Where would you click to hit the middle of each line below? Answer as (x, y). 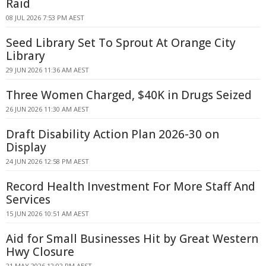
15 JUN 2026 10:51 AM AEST (47, 213)
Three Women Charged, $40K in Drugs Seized (129, 95)
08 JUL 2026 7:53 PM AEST (45, 18)
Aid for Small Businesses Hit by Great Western (132, 239)
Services (28, 199)
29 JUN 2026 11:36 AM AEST (47, 70)
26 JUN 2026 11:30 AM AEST (47, 109)
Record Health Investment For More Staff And (131, 186)
